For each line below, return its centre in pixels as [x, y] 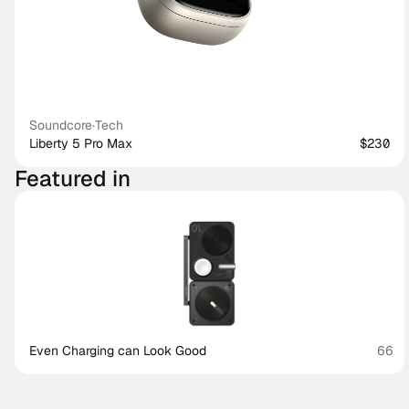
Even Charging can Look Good [118, 351]
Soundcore [61, 125]
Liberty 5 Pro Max [81, 143]
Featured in [73, 178]
